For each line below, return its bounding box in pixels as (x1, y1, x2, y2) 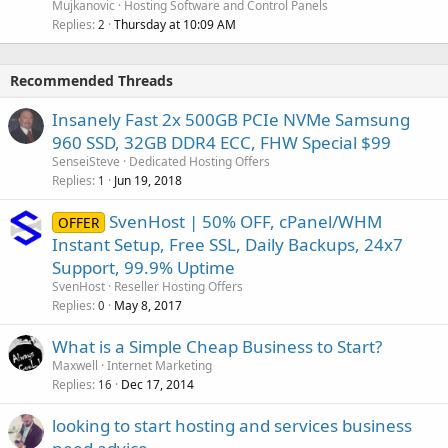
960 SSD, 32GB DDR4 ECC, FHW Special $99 (52, 131, 391, 155)
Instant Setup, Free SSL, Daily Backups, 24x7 (52, 233, 403, 257)
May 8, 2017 (114, 297, 182, 315)
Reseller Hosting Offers (114, 278, 243, 296)
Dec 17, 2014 (121, 376, 194, 394)
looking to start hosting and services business (52, 414, 412, 438)
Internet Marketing (107, 357, 212, 375)
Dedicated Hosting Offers (129, 153, 270, 171)
